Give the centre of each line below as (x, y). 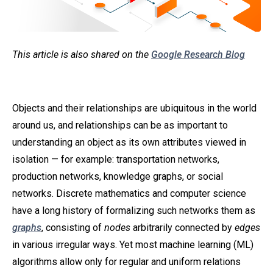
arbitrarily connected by (183, 228)
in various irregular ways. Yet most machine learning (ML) (133, 245)
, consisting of (73, 228)
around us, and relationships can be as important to (120, 126)
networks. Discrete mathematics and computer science (129, 194)
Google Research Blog (198, 55)
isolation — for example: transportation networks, (116, 160)
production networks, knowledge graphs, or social (118, 177)
